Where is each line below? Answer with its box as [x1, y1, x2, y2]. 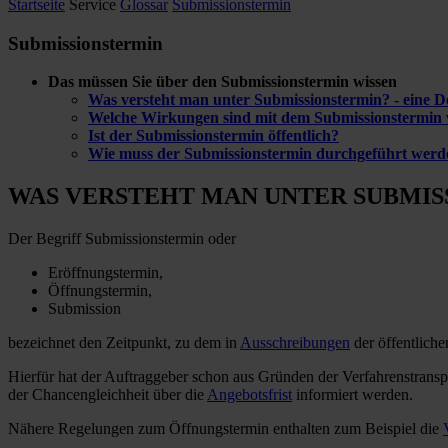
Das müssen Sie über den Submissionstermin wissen [48, 73, 397, 91]
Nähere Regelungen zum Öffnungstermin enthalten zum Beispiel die [8, 420, 443, 438]
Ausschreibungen [240, 334, 350, 352]
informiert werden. [292, 386, 413, 404]
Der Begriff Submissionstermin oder [8, 230, 236, 248]
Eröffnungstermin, [48, 264, 163, 282]
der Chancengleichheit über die [8, 386, 207, 404]
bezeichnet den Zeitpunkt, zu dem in [8, 334, 240, 352]
